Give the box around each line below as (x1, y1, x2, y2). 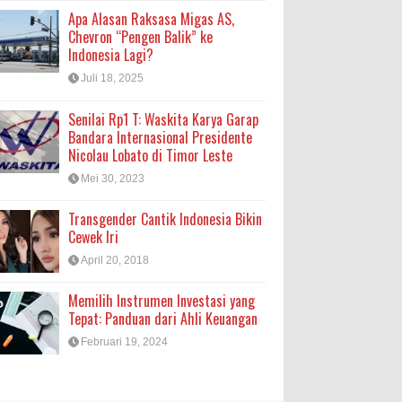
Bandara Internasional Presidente (68, 126, 252, 148)
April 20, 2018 (81, 253, 149, 267)
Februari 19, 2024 (81, 336, 168, 349)
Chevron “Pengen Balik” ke (68, 26, 213, 48)
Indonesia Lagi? (68, 44, 153, 66)
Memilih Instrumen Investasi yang (68, 290, 255, 312)
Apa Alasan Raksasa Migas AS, (68, 8, 234, 31)
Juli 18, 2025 (81, 72, 144, 85)
